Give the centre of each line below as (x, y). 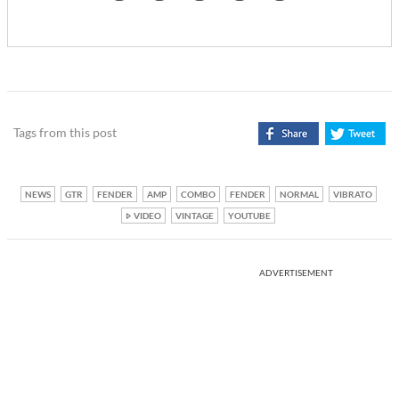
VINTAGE (195, 216)
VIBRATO (352, 195)
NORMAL (299, 195)
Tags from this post (65, 133)
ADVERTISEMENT (296, 273)
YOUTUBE (249, 216)
